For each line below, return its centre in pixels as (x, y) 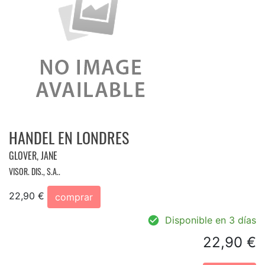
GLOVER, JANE (33, 155)
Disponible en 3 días (211, 220)
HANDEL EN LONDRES (69, 137)
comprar (74, 197)
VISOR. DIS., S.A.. (35, 171)
